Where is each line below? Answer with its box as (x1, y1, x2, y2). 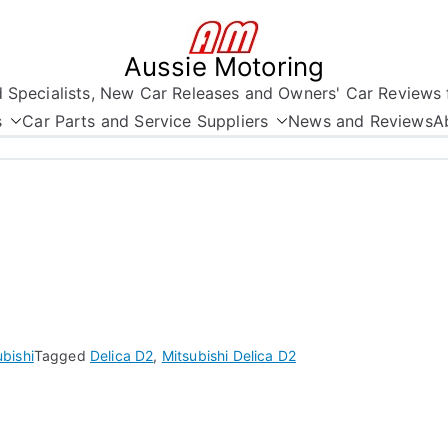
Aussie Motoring (123, 51, 325, 82)
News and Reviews (288, 111, 433, 131)
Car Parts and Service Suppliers (22, 111, 269, 131)
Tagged (33, 347, 90, 364)
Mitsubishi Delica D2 (161, 347, 296, 364)
